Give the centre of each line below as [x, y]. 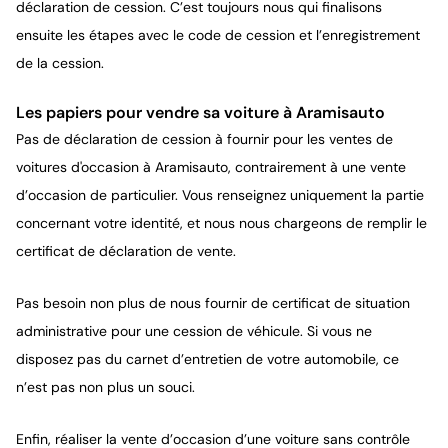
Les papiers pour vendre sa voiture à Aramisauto [200, 112]
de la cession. [60, 63]
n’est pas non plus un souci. [105, 387]
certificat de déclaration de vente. [126, 251]
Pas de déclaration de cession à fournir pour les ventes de [204, 139]
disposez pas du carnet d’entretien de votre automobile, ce [207, 359]
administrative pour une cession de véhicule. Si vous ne [194, 331]
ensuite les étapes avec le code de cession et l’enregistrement [218, 35]
